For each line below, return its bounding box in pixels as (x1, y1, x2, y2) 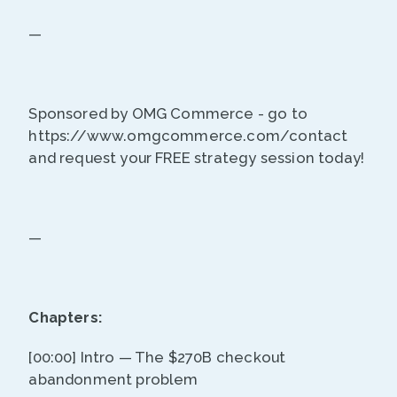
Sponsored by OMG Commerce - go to (28, 105, 308, 123)
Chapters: (28, 308, 106, 327)
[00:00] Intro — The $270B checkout (28, 348, 286, 367)
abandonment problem (28, 370, 198, 389)
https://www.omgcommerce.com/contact (28, 127, 348, 145)
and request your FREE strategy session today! (28, 149, 365, 167)
